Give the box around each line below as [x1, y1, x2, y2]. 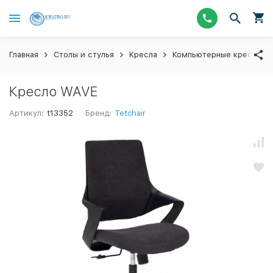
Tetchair [115, 108, 146, 118]
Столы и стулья [54, 50, 114, 59]
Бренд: [85, 108, 112, 118]
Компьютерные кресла [172, 50, 261, 59]
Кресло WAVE [9, 83, 98, 99]
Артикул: [9, 108, 44, 118]
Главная [9, 50, 38, 59]
